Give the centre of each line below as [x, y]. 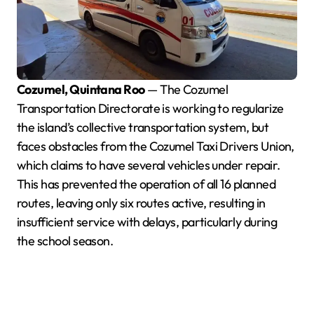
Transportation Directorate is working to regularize [150, 108]
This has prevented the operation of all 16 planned [146, 184]
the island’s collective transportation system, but [143, 127]
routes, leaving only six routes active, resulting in [141, 203]
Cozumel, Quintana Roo [85, 89]
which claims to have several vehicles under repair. [149, 165]
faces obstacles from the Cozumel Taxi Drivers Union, [156, 146]
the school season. [65, 240]
